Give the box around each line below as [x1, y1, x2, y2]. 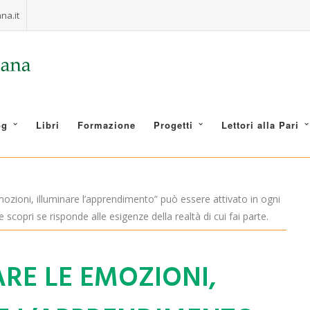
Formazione [77, 118, 136, 131]
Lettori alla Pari [221, 118, 299, 131]
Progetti [154, 118, 193, 131]
